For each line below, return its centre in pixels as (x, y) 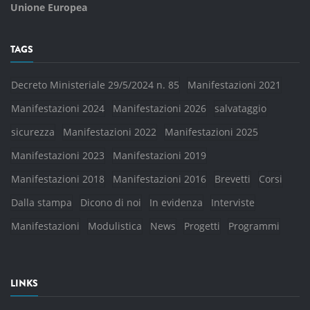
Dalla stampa (42, 202)
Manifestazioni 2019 (159, 155)
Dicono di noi (111, 202)
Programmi (254, 226)
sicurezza (33, 132)
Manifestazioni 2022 (110, 132)
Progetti (202, 226)
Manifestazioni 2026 (159, 108)
